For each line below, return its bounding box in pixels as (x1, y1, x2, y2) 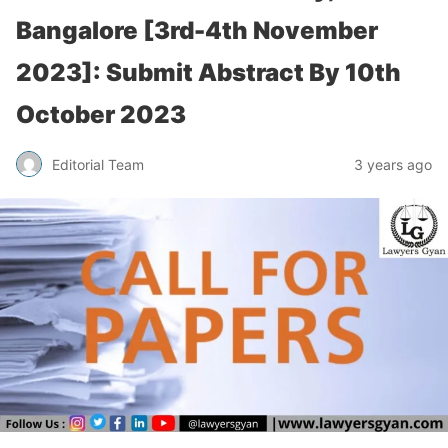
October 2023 (16, 100, 186, 129)
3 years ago (354, 155, 432, 173)
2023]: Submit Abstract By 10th (16, 58, 401, 87)
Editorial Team (52, 155, 144, 173)
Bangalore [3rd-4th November (16, 16, 378, 45)
